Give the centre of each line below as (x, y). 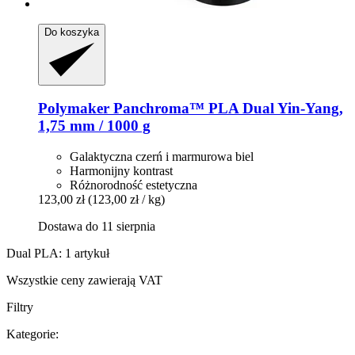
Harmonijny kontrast (121, 171)
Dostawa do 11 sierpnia (97, 227)
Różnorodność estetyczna (134, 185)
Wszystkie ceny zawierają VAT (84, 281)
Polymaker (74, 109)
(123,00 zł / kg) (126, 200)
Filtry (20, 307)
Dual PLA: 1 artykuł (58, 254)
